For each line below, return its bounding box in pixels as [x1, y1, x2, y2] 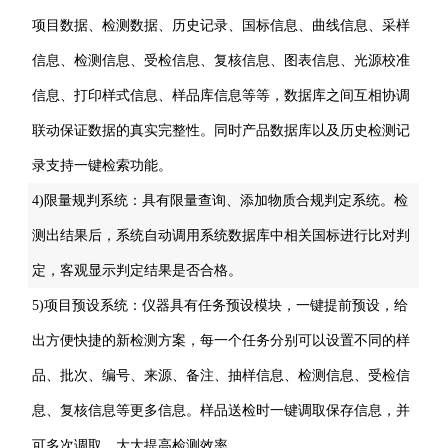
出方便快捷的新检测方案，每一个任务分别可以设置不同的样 [32, 333, 411, 349]
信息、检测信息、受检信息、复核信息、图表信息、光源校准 [32, 53, 411, 69]
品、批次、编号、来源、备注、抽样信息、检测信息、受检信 [32, 368, 411, 384]
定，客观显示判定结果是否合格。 [32, 263, 243, 279]
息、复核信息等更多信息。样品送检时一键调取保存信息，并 [32, 403, 411, 419]
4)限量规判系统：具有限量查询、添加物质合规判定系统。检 [32, 193, 409, 209]
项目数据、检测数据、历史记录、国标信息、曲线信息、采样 [32, 18, 411, 34]
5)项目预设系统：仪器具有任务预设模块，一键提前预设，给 [32, 298, 409, 314]
